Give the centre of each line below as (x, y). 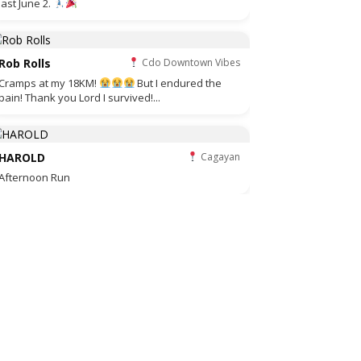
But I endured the (178, 83)
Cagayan (219, 157)
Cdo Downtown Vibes (190, 62)
